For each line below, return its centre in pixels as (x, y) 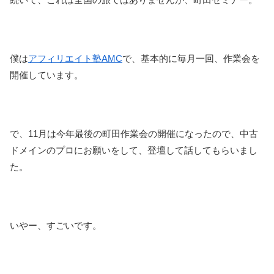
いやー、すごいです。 (56, 225)
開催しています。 (46, 75)
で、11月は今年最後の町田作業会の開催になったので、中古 (134, 133)
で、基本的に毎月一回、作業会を (191, 58)
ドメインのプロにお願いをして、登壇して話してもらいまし (134, 150)
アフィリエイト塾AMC (75, 58)
